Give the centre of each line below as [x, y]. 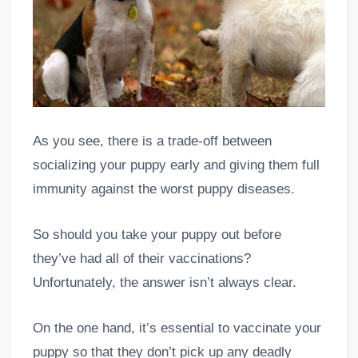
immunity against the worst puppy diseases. [163, 189]
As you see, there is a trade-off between [152, 141]
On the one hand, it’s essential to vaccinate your [177, 328]
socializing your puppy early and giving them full [176, 165]
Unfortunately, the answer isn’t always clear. [164, 282]
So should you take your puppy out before [157, 234]
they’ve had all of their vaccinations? [141, 258]
